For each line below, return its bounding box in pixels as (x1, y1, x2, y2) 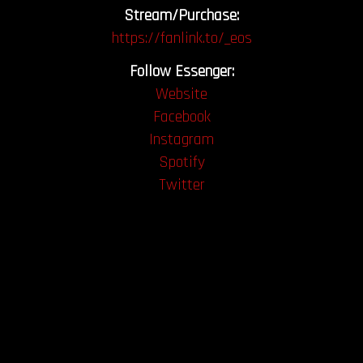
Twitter (158, 174, 205, 196)
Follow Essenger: (129, 61, 234, 83)
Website (156, 83, 207, 105)
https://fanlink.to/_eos (111, 27, 252, 49)
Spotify (158, 152, 205, 173)
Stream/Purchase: (124, 4, 239, 26)
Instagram (149, 129, 214, 151)
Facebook (152, 106, 211, 128)
